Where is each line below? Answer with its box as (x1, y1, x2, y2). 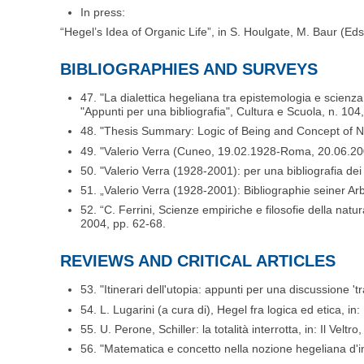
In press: (80, 5, 126, 19)
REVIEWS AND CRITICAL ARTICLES (60, 252, 336, 271)
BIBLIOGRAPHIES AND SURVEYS (60, 60, 318, 79)
